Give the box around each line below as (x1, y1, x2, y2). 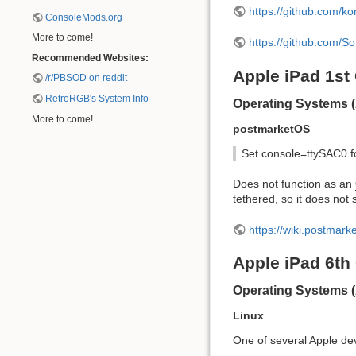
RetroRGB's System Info (45, 93, 149, 104)
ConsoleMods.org (45, 11, 123, 23)
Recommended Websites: (32, 52, 149, 64)
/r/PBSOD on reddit (45, 72, 128, 84)
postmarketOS (233, 122, 310, 135)
